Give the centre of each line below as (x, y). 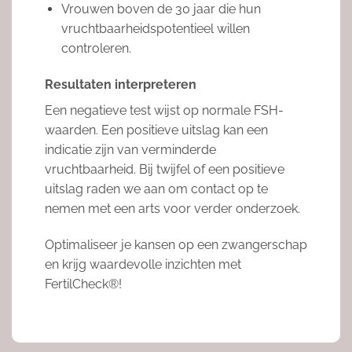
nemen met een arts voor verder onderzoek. (172, 208)
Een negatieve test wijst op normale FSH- (164, 110)
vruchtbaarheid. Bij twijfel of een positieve (164, 169)
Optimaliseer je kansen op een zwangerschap (176, 244)
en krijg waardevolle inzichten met (143, 264)
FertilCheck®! (83, 284)
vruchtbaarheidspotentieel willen (155, 28)
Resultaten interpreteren (120, 84)
